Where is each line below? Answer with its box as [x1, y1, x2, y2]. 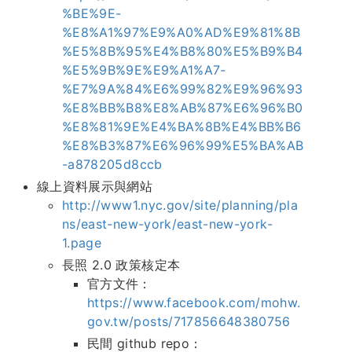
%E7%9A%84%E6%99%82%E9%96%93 [62, 81, 303, 97]
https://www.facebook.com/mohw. [87, 295, 301, 311]
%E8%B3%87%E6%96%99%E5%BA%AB [62, 137, 304, 154]
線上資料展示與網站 [37, 178, 153, 195]
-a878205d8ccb [62, 156, 163, 173]
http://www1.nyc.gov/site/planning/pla [62, 197, 298, 214]
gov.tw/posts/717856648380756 [87, 313, 291, 330]
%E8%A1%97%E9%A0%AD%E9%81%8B [62, 24, 301, 41]
